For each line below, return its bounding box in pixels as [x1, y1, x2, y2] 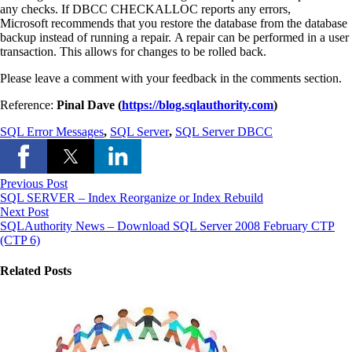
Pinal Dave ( [57, 97, 122, 112]
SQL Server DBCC [175, 124, 273, 138]
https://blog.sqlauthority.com [122, 97, 273, 112]
